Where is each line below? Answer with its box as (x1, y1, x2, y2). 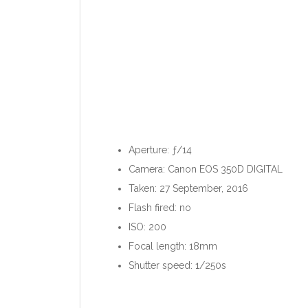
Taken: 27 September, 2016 (129, 182, 248, 194)
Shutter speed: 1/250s (129, 259, 226, 271)
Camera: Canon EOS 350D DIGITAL (129, 163, 283, 175)
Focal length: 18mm (129, 240, 217, 252)
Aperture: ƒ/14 (129, 144, 192, 155)
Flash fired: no (129, 201, 191, 213)
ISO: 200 (129, 221, 166, 232)
